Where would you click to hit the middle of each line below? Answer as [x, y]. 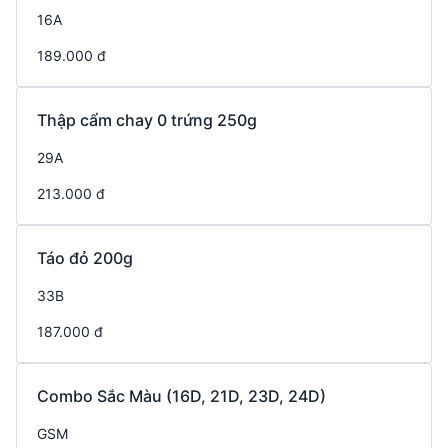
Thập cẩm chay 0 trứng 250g [147, 120]
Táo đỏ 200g [85, 258]
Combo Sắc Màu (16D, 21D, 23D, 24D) [181, 396]
